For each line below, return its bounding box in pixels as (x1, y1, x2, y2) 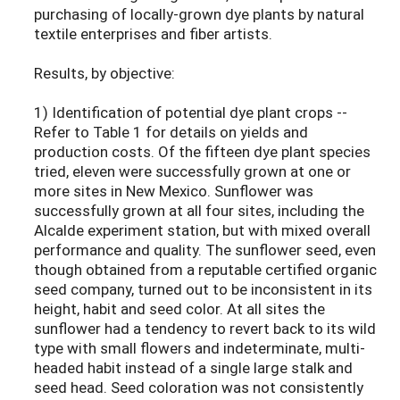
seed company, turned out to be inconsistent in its (34, 279, 372, 300)
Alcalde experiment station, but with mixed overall (34, 220, 371, 241)
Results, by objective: (34, 62, 175, 84)
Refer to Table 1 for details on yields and (34, 121, 308, 143)
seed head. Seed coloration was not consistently (34, 377, 363, 398)
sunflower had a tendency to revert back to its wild (34, 318, 376, 339)
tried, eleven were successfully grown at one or (34, 161, 351, 182)
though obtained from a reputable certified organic (34, 259, 377, 280)
